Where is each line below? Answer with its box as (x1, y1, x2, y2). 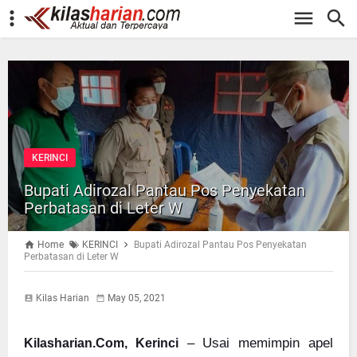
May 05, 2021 (108, 292, 166, 304)
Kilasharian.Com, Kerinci (24, 336, 178, 350)
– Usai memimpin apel (186, 335, 334, 351)
